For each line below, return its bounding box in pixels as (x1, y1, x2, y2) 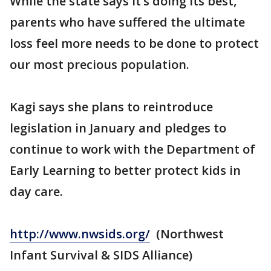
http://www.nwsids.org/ (10, 226, 150, 243)
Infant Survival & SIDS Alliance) (10, 247, 192, 264)
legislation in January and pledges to (10, 120, 226, 137)
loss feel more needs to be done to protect (10, 35, 259, 52)
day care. (10, 183, 63, 200)
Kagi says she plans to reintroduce (10, 99, 213, 116)
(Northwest (150, 226, 224, 243)
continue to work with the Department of (10, 141, 255, 158)
